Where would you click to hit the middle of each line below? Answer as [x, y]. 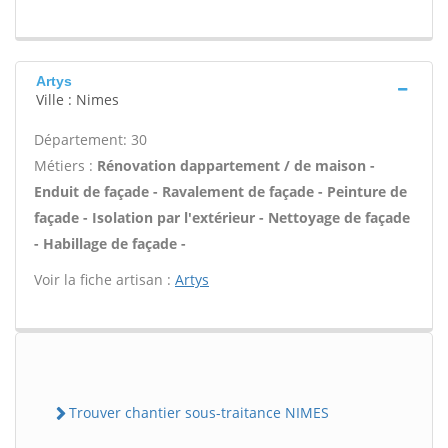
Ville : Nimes [77, 99]
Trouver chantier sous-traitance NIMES [199, 412]
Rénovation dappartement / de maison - [236, 165]
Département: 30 [90, 139]
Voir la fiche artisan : [104, 279]
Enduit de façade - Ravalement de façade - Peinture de [220, 191]
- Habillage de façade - [110, 243]
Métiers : [65, 165]
